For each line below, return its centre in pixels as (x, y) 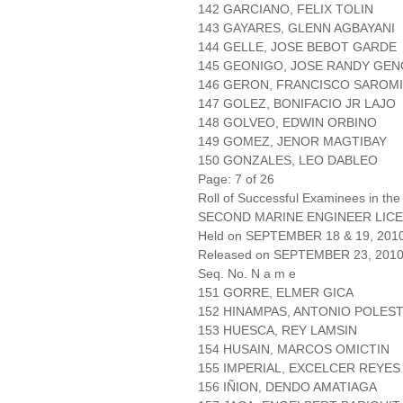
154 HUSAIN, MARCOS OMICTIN (294, 349)
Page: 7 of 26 (236, 179)
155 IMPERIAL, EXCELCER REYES (299, 368)
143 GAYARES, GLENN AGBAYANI (296, 28)
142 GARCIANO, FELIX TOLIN (286, 9)
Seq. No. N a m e (247, 274)
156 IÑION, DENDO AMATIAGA (287, 387)
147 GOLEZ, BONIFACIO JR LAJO (297, 104)
